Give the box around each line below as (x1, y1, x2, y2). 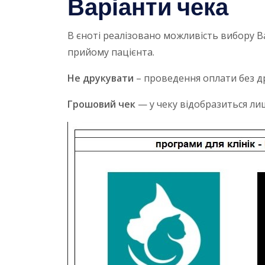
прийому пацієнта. (67, 46, 154, 59)
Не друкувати (67, 72, 134, 85)
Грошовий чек (67, 98, 135, 111)
